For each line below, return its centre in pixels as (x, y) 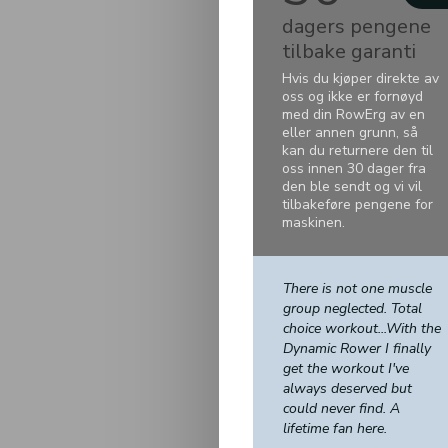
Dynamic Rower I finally (357, 348)
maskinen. (313, 222)
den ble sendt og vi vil (352, 186)
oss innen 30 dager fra (354, 168)
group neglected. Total (352, 308)
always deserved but (347, 388)
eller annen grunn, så (350, 132)
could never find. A (341, 408)
